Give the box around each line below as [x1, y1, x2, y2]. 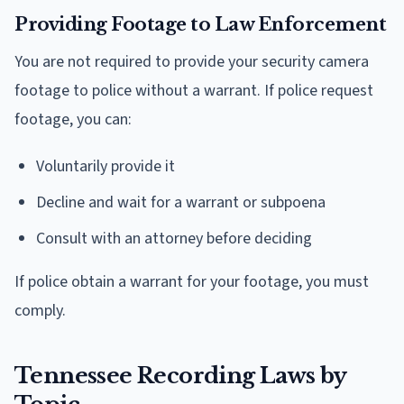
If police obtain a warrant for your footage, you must [14, 271, 369, 294]
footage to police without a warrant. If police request [14, 79, 373, 103]
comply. [14, 299, 66, 323]
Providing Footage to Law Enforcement [14, 14, 386, 36]
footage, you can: [14, 108, 132, 132]
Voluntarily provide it [36, 155, 175, 179]
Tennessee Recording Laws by [14, 363, 347, 390]
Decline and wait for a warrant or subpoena [36, 191, 326, 215]
